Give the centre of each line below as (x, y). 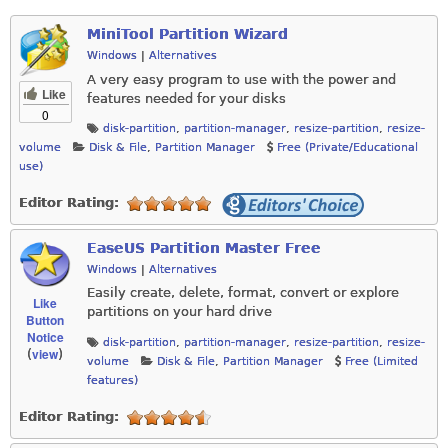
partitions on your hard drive (179, 312)
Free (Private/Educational (347, 147)
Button (45, 319)
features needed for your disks (186, 98)
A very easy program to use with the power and (241, 79)
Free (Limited (381, 361)
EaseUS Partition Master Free (204, 247)
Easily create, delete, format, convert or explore (243, 293)
